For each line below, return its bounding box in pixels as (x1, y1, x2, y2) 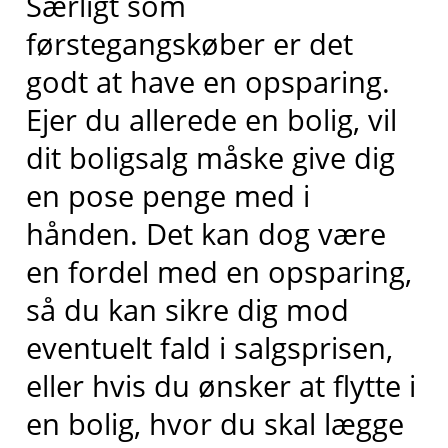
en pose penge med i (25, 175, 310, 215)
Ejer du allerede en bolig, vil (25, 99, 397, 139)
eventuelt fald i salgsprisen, (25, 327, 393, 367)
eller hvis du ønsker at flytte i (25, 365, 416, 405)
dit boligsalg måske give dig (25, 137, 395, 177)
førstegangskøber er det (25, 23, 353, 63)
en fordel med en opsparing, (25, 251, 412, 291)
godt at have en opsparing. (25, 61, 390, 101)
